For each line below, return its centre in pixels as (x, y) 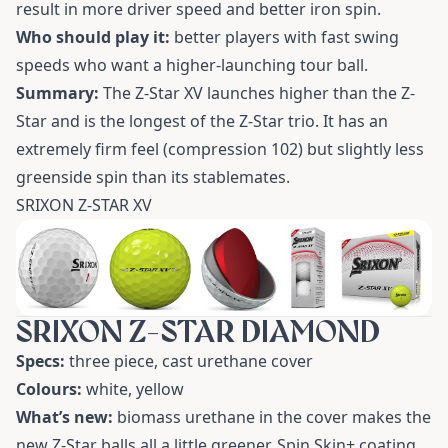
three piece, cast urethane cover (189, 361)
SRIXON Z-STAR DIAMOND (198, 332)
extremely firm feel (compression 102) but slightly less (220, 148)
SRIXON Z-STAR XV (84, 204)
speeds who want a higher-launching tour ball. (192, 64)
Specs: (40, 361)
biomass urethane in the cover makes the (272, 417)
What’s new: (64, 417)
